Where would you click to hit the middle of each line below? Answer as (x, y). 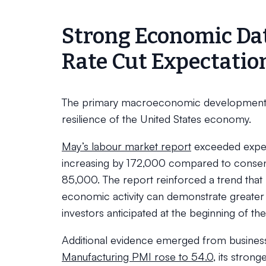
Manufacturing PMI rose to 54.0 (137, 256)
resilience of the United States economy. (156, 119)
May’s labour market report (126, 146)
